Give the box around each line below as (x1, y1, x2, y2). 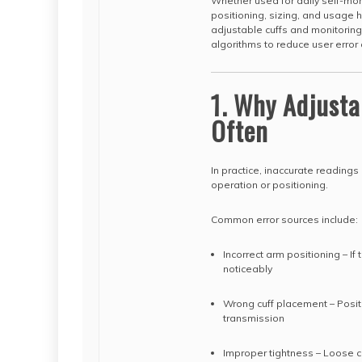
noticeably (223, 263, 272, 275)
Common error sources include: (211, 213, 358, 225)
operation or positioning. (211, 179, 328, 191)
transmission (223, 312, 284, 324)
